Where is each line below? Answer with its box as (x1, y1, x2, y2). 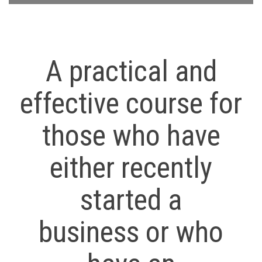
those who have (42, 119, 220, 153)
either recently (50, 151, 212, 185)
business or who (39, 215, 223, 250)
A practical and (45, 54, 217, 89)
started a (80, 183, 182, 218)
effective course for (20, 87, 242, 121)
